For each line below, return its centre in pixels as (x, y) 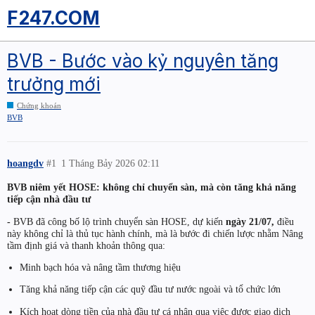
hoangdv (25, 163)
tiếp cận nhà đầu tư (49, 199)
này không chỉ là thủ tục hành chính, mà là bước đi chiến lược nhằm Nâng (155, 233)
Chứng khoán (39, 105)
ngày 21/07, (250, 221)
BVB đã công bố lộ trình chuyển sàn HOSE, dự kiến (118, 221)
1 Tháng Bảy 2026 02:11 (111, 163)
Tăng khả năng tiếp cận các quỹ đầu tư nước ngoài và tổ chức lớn (150, 289)
